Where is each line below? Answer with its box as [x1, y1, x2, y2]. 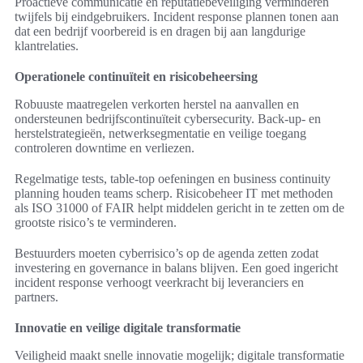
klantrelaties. [15, 39, 79, 53]
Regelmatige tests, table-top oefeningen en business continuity [15, 172, 331, 186]
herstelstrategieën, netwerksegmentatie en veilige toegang [15, 126, 306, 141]
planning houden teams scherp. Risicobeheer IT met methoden [15, 186, 333, 201]
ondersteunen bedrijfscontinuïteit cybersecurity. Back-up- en [15, 112, 321, 126]
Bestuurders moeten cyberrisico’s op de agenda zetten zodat [15, 246, 318, 261]
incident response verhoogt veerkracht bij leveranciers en [15, 275, 304, 290]
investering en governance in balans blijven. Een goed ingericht [15, 261, 338, 275]
